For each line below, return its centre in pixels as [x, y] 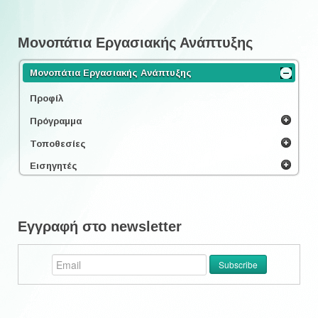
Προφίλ [46, 99]
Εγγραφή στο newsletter [100, 227]
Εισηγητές [54, 166]
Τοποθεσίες [58, 143]
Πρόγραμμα [56, 121]
